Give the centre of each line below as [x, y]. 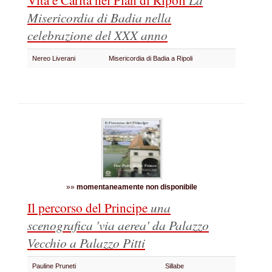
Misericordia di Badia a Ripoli [152, 58]
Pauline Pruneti [56, 266]
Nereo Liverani [56, 58]
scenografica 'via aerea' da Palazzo [118, 225]
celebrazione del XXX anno [97, 35]
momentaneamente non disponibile [137, 187]
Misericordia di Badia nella [99, 17]
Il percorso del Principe [89, 207]
